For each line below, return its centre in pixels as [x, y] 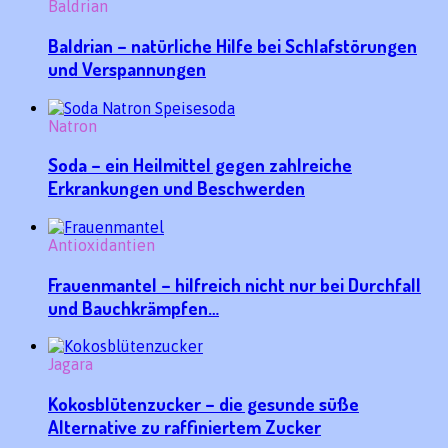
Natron [72, 125]
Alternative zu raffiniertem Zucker [184, 427]
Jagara [70, 364]
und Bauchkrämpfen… [133, 307]
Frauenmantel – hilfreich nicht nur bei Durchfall [234, 284]
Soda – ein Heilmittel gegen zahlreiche [200, 165]
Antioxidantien [101, 245]
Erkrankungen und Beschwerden [176, 188]
